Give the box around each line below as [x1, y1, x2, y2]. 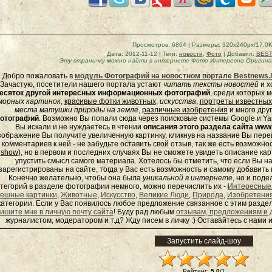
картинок [24, 97, 61, 106]
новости [178, 50, 203, 57]
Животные [61, 191, 97, 199]
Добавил [226, 50, 253, 57]
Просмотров [132, 41, 168, 48]
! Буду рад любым [113, 208, 176, 216]
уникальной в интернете [142, 174, 233, 182]
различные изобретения [141, 106, 228, 114]
